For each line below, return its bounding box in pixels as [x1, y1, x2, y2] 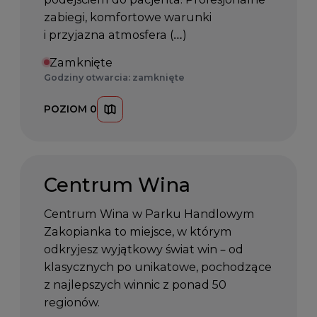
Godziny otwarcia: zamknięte [44, 71, 185, 83]
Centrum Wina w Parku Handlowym [44, 207, 255, 221]
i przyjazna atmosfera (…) [44, 27, 188, 42]
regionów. [44, 295, 100, 310]
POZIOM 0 [44, 103, 98, 115]
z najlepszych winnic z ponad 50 [44, 277, 227, 292]
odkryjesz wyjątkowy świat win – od [44, 242, 244, 257]
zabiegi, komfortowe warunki [44, 9, 212, 24]
